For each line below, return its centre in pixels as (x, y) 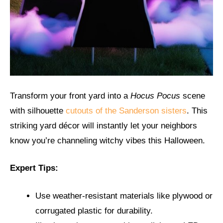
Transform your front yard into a (70, 96)
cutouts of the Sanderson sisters (126, 111)
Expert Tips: (34, 168)
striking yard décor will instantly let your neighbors (104, 125)
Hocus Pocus (155, 96)
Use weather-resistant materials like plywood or (124, 196)
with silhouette (38, 111)
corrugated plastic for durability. (94, 211)
